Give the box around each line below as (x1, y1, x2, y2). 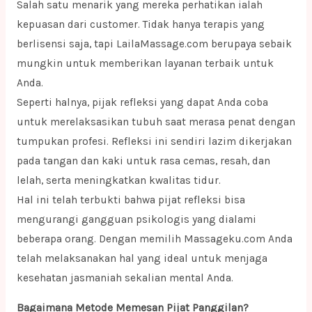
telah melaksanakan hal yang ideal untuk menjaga (16, 251, 267, 265)
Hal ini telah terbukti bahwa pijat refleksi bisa (16, 193, 245, 206)
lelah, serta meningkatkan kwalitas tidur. (16, 173, 221, 187)
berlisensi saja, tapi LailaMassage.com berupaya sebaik (16, 37, 292, 50)
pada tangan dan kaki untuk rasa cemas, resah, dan (16, 154, 270, 167)
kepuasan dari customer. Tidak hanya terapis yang (16, 17, 265, 31)
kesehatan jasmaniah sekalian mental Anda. (16, 271, 233, 284)
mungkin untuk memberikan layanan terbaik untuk (16, 56, 274, 70)
